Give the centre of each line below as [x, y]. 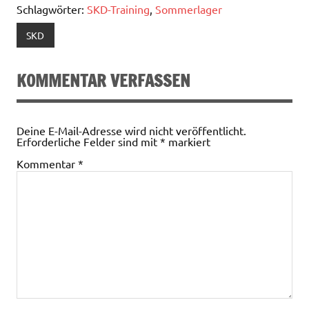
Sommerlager [189, 9]
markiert [188, 142]
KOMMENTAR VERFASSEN [103, 80]
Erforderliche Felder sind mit [88, 142]
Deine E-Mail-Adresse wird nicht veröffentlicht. [131, 131]
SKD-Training [118, 9]
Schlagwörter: [52, 9]
